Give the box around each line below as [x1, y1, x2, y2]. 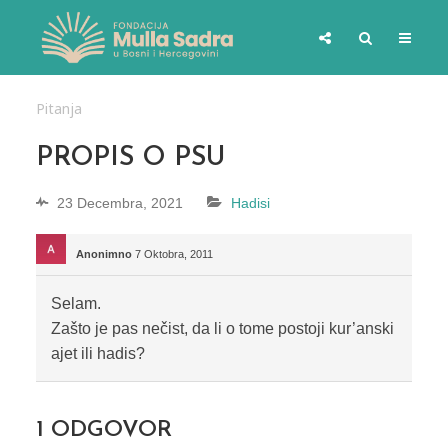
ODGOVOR [43, 419, 172, 443]
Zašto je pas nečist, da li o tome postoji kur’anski [50, 320, 394, 338]
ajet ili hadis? [50, 345, 145, 363]
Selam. [50, 295, 101, 313]
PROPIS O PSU [35, 145, 225, 172]
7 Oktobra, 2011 [134, 248, 213, 261]
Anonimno [75, 248, 132, 261]
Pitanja [35, 99, 82, 118]
